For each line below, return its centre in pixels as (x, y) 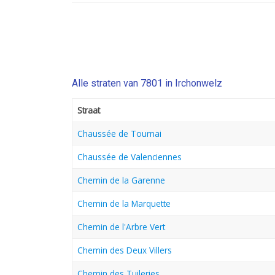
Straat (89, 110)
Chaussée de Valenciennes (130, 157)
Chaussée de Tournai (119, 134)
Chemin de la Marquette (124, 204)
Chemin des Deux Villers (125, 250)
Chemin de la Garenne (121, 180)
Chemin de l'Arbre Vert (121, 227)
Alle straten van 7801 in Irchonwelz (147, 83)
